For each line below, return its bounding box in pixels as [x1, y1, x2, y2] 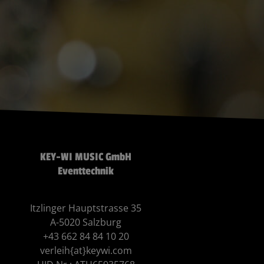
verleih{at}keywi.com [39, 244, 132, 258]
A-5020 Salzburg [50, 216, 122, 229]
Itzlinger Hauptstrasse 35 [30, 202, 142, 215]
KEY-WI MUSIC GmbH [40, 150, 132, 164]
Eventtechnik [58, 164, 114, 178]
